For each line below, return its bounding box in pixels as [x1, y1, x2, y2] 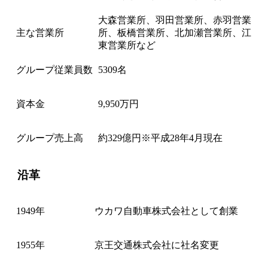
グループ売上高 [16, 132, 83, 143]
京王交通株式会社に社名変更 [95, 240, 219, 251]
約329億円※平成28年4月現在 [98, 132, 223, 143]
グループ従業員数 [16, 64, 93, 75]
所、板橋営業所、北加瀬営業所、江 [98, 27, 251, 38]
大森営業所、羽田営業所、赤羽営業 [98, 14, 251, 25]
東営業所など [98, 39, 156, 50]
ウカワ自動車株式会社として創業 [95, 206, 238, 217]
